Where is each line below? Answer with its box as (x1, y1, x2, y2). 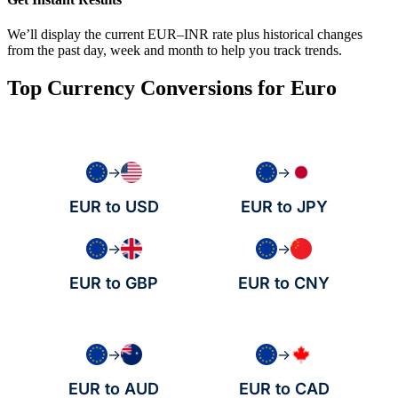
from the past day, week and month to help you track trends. (7, 43, 342, 59)
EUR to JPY (240, 197, 328, 217)
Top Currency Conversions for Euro (7, 76, 337, 100)
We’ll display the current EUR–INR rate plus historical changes (7, 27, 362, 43)
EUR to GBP (69, 274, 159, 293)
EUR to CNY (238, 274, 330, 293)
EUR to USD (68, 197, 159, 217)
